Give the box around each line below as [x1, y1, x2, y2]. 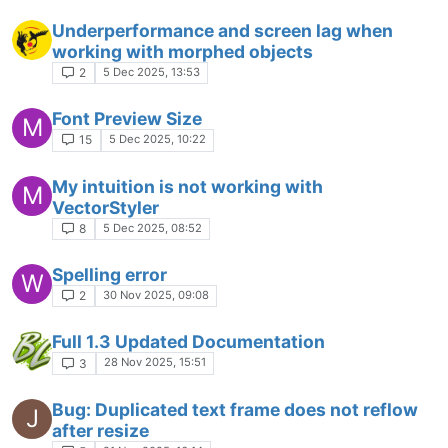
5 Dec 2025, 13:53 [102, 64, 200, 79]
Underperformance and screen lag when [52, 19, 393, 41]
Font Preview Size [52, 108, 202, 130]
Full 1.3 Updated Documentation [52, 331, 325, 353]
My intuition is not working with [52, 175, 323, 197]
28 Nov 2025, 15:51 [103, 355, 206, 370]
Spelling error [52, 264, 167, 285]
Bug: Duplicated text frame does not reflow [52, 398, 418, 420]
